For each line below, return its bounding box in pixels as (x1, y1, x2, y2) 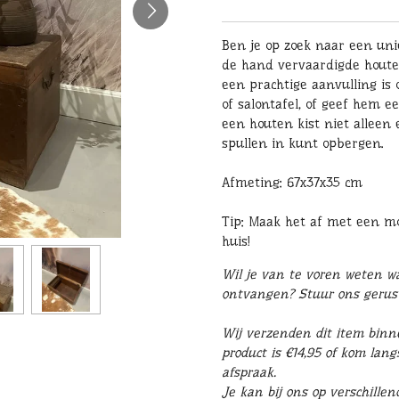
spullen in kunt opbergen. (222, 135, 384, 152)
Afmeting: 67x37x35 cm (222, 175, 362, 191)
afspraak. (222, 364, 276, 381)
